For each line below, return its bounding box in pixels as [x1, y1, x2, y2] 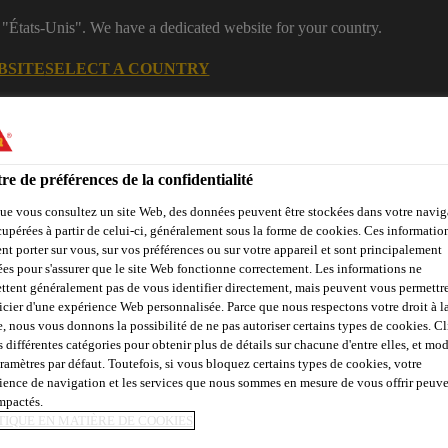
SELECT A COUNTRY [44, 59, 210, 77]
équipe [338, 134, 381, 151]
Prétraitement [163, 404, 257, 421]
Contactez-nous [91, 315, 189, 332]
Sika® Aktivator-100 [287, 404, 419, 421]
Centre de [154, 118, 216, 135]
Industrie [63, 126, 119, 143]
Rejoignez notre [338, 118, 439, 135]
